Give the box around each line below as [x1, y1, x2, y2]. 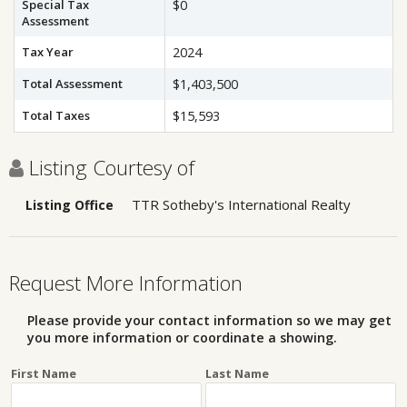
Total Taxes [22, 107, 90, 124]
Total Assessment [22, 75, 123, 92]
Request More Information [9, 269, 243, 297]
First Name [11, 365, 77, 382]
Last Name [205, 365, 269, 382]
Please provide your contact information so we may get [27, 312, 392, 329]
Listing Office [25, 196, 114, 213]
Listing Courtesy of [24, 154, 194, 182]
